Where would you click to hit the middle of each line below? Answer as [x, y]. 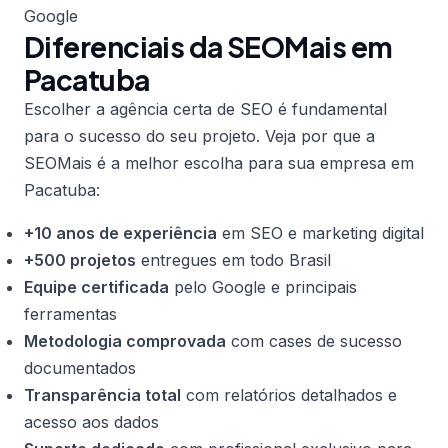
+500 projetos [80, 260]
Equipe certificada [96, 287]
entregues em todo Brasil [233, 260]
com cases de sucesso [314, 341]
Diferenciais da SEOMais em [208, 46]
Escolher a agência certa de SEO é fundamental [205, 109]
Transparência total [102, 395]
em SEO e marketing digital [320, 233]
